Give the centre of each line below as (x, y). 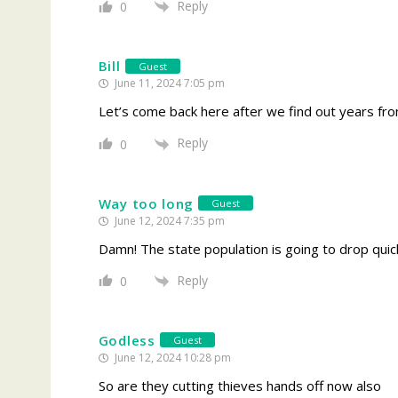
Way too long (146, 203)
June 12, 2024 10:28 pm (171, 357)
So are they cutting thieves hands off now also (239, 385)
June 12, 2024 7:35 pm (168, 220)
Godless (127, 340)
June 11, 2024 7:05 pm (168, 84)
